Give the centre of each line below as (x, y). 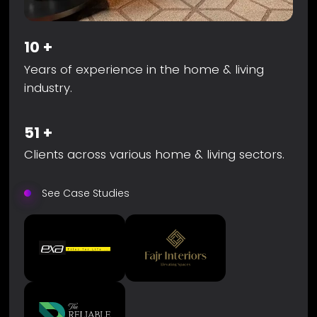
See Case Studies (85, 194)
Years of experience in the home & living (144, 69)
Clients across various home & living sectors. (155, 155)
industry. (48, 87)
